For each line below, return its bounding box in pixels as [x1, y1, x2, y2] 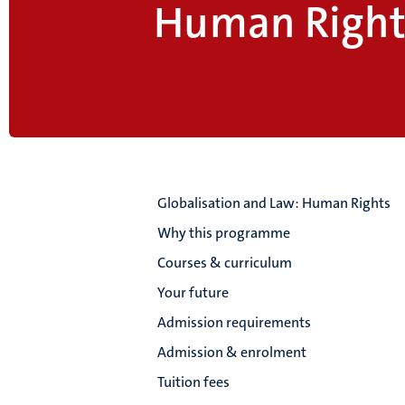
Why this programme [157, 223, 291, 243]
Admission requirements [157, 313, 312, 333]
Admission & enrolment [157, 343, 307, 363]
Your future [157, 283, 230, 303]
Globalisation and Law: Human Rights [157, 193, 391, 213]
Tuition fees [157, 372, 231, 392]
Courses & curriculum [157, 253, 293, 273]
